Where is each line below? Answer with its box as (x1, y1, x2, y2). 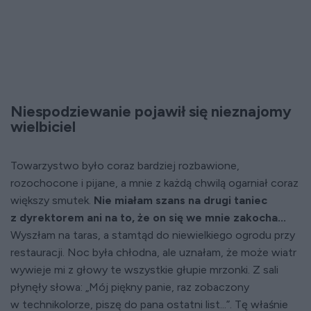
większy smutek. (10, 194, 94, 208)
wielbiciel (10, 117, 76, 137)
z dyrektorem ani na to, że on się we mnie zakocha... (10, 211, 286, 225)
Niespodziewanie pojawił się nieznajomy (10, 102, 292, 121)
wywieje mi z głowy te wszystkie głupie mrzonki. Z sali (10, 263, 278, 277)
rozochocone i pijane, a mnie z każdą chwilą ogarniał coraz (10, 176, 299, 190)
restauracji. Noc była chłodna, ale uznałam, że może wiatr (10, 246, 296, 260)
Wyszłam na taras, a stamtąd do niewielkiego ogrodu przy (10, 228, 295, 242)
